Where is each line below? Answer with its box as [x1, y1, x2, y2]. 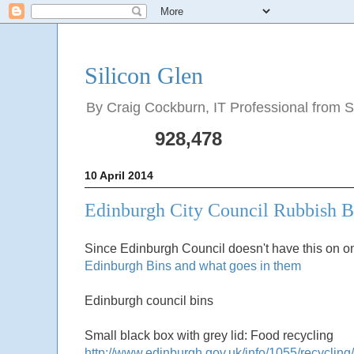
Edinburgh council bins [85, 294, 213, 308]
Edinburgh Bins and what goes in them [85, 259, 301, 273]
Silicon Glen [85, 62, 203, 88]
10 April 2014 [85, 169, 153, 183]
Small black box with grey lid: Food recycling [85, 329, 333, 343]
